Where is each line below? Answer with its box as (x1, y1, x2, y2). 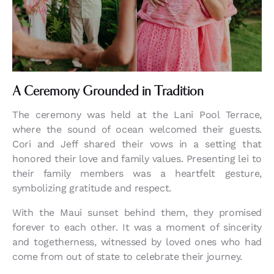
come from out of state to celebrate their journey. (12, 251, 242, 263)
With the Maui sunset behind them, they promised (12, 207, 262, 219)
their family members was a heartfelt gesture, (12, 168, 262, 180)
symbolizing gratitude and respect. (12, 182, 172, 194)
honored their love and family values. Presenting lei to (12, 153, 262, 165)
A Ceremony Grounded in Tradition (12, 86, 204, 99)
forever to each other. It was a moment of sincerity (12, 221, 262, 234)
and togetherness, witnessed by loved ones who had (12, 236, 262, 248)
